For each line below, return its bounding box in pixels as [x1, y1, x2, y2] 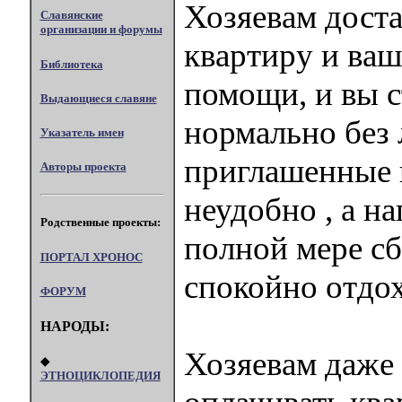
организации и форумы [39, 22, 162, 37]
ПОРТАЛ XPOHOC [39, 249, 143, 264]
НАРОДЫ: [39, 318, 109, 334]
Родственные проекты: [39, 215, 161, 230]
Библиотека [39, 57, 103, 71]
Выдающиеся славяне [39, 91, 157, 105]
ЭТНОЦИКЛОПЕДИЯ [39, 369, 161, 383]
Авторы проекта [39, 160, 127, 174]
